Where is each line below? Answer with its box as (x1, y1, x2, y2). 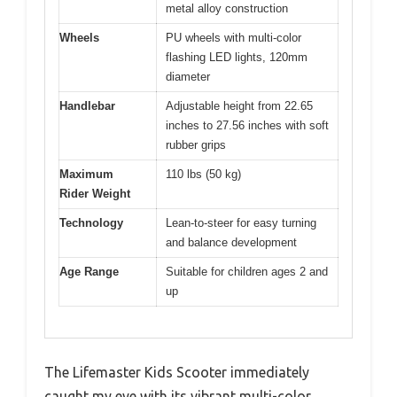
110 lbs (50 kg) (166, 167, 241, 182)
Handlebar (59, 99, 115, 113)
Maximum (59, 167, 113, 182)
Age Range (59, 265, 119, 279)
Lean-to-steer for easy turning (166, 216, 316, 230)
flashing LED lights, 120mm (166, 51, 307, 65)
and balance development (166, 236, 297, 250)
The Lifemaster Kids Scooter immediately (44, 363, 309, 380)
